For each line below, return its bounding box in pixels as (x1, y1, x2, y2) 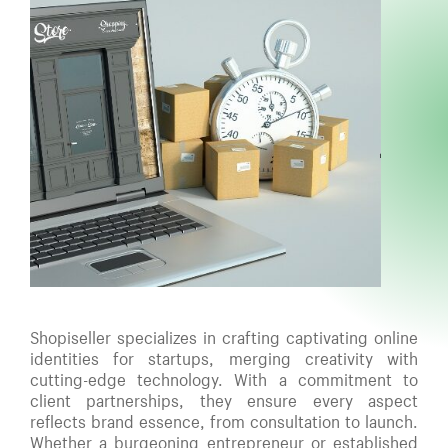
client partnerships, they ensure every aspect (30, 390, 418, 411)
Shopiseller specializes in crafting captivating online (30, 327, 418, 348)
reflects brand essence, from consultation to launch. (30, 411, 418, 432)
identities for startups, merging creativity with (30, 348, 418, 369)
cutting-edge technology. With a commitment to (30, 369, 418, 390)
